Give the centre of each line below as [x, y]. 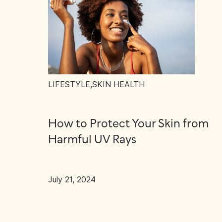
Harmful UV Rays [92, 140]
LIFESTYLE [69, 84]
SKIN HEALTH [118, 84]
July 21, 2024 [72, 179]
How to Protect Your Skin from [128, 124]
